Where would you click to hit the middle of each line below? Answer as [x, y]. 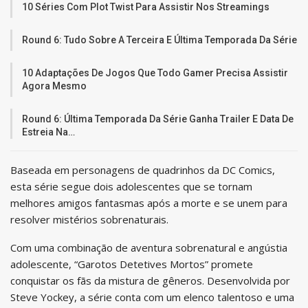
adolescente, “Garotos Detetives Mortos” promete [132, 264]
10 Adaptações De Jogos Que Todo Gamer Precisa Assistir [155, 73]
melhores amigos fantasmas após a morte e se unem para [149, 202]
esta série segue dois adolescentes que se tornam [131, 186]
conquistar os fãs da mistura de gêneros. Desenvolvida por [150, 280]
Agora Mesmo [54, 86]
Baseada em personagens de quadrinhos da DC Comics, [143, 169]
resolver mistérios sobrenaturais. [89, 219]
